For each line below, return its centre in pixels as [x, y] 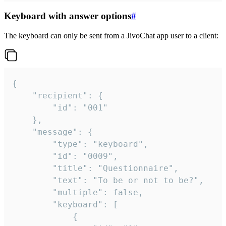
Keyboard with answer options [68, 16]
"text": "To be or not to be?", [32, 181]
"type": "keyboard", [32, 144]
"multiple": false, [32, 193]
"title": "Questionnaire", [32, 168]
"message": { [22, 132]
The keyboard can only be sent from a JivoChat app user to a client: [111, 36]
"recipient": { [22, 96]
